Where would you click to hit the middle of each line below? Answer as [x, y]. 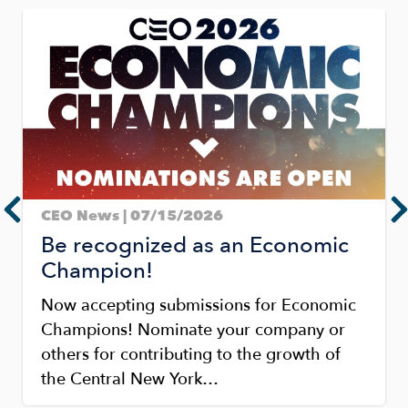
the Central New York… [130, 379]
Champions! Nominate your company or [193, 330]
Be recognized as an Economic [195, 245]
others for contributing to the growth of [191, 354]
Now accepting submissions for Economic [199, 305]
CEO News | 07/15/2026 [132, 215]
